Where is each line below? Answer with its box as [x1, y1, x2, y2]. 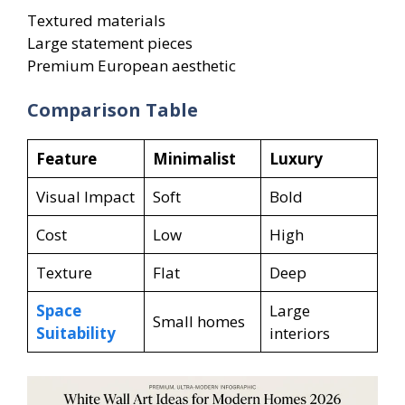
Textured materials [27, 9, 165, 31]
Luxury [268, 148, 323, 170]
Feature [35, 148, 97, 170]
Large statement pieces [27, 32, 193, 53]
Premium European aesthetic [27, 54, 236, 76]
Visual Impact [35, 186, 135, 208]
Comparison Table [27, 98, 198, 123]
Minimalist [152, 148, 236, 170]
